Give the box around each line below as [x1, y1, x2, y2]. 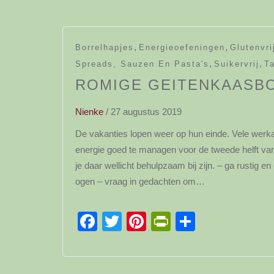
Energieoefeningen [139, 43, 225, 52]
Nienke [75, 106, 103, 117]
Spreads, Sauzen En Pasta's [75, 59, 209, 68]
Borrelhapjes [75, 43, 134, 52]
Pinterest [146, 210, 224, 232]
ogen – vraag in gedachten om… [75, 176, 205, 187]
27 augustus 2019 [111, 106, 182, 117]
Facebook [97, 210, 184, 232]
